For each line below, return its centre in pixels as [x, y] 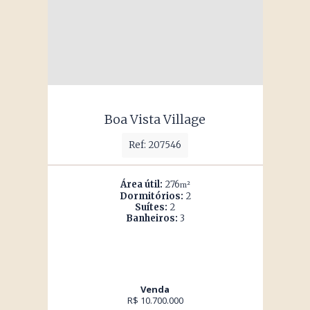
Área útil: [141, 184]
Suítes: [151, 207]
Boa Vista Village [155, 119]
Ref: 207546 [155, 145]
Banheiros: [152, 218]
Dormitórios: [151, 196]
